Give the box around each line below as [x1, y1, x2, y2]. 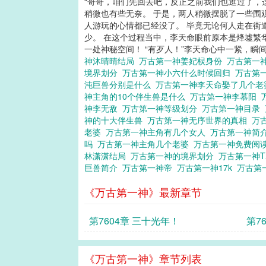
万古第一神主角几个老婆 [97, 138, 194, 150]
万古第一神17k [177, 161, 237, 173]
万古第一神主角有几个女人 [106, 126, 210, 138]
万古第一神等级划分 [122, 102, 202, 114]
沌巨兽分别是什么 [84, 78, 156, 90]
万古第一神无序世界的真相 [147, 114, 252, 126]
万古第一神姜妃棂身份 [139, 55, 227, 66]
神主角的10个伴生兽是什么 [84, 90, 190, 102]
